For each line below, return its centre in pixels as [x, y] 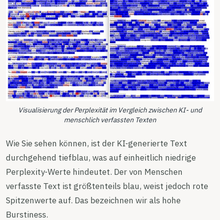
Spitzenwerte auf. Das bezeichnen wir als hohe [93, 200]
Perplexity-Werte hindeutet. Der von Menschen [94, 172]
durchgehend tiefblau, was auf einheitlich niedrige [101, 157]
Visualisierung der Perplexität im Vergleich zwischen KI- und [110, 110]
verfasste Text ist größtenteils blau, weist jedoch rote [107, 186]
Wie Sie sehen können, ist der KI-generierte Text [96, 143]
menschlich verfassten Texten [110, 120]
